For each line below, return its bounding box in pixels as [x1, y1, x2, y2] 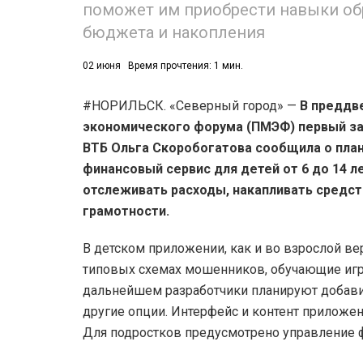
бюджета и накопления [83, 23, 265, 43]
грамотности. [83, 203, 169, 220]
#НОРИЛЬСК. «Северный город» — [83, 98, 300, 114]
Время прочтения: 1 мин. [128, 60, 243, 72]
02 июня [83, 60, 121, 72]
